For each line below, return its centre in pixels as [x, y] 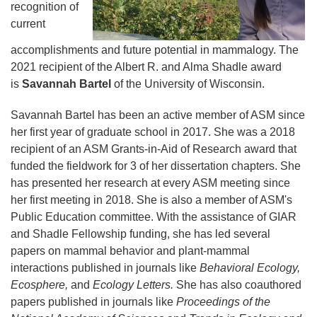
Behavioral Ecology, [250, 268]
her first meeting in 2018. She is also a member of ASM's [151, 200]
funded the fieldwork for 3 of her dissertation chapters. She [156, 166]
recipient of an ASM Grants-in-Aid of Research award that [154, 149]
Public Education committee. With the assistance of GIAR [154, 217]
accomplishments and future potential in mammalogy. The [155, 50]
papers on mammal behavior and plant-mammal [130, 251]
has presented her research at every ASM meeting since [150, 183]
